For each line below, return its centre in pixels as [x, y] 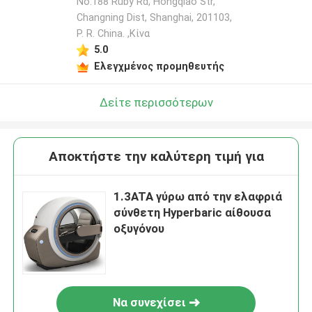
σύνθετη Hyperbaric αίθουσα [193, 213]
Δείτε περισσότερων [156, 102]
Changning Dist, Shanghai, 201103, [154, 18]
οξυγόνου [139, 229]
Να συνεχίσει [149, 303]
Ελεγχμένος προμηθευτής [159, 66]
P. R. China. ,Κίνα [113, 34]
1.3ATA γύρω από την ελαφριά [198, 197]
